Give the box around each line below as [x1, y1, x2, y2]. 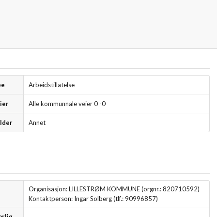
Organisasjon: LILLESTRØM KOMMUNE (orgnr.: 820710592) [28, 185, 200, 193]
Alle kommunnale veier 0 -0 [28, 99, 106, 108]
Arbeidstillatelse [28, 80, 75, 89]
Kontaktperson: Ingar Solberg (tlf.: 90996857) [28, 194, 158, 202]
